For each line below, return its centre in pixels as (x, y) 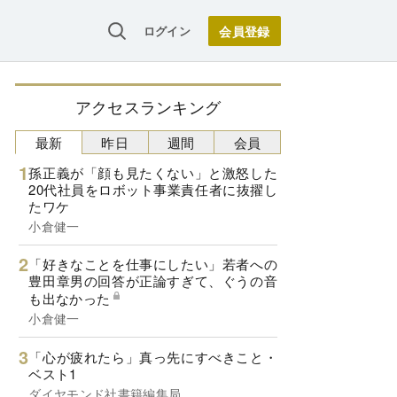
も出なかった (70, 299)
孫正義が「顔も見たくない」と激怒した (153, 172)
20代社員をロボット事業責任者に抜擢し (153, 189)
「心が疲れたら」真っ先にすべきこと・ (153, 356)
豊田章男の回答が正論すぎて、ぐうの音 (153, 281)
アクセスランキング (148, 106)
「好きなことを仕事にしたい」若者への (153, 264)
